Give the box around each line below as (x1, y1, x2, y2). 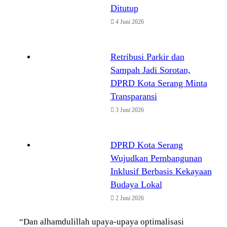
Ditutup (110, 3, 138, 13)
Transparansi (110, 91, 157, 101)
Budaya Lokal (110, 179, 162, 190)
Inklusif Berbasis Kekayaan (110, 166, 212, 176)
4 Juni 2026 (115, 18, 144, 25)
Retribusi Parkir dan (110, 51, 184, 62)
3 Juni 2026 (115, 106, 144, 113)
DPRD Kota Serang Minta (110, 78, 207, 88)
